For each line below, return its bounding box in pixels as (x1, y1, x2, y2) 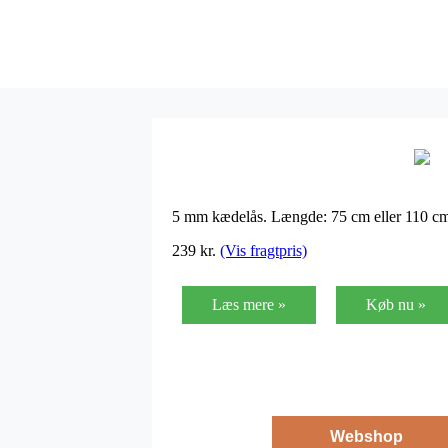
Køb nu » (366, 295, 426, 313)
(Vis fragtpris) (220, 241, 307, 259)
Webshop (329, 427, 403, 445)
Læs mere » (212, 295, 286, 313)
